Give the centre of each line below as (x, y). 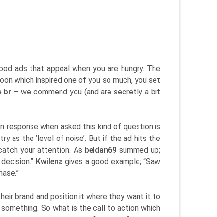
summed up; (139, 150)
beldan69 (101, 150)
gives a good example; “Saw (112, 162)
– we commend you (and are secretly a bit (86, 92)
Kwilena (49, 162)
